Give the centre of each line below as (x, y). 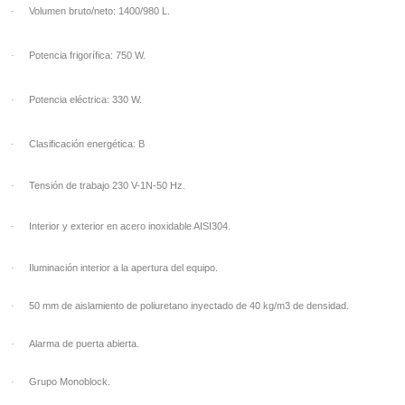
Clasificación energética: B (87, 144)
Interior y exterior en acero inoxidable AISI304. (130, 226)
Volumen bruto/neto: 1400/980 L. (99, 11)
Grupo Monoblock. (70, 381)
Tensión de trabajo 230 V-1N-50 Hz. (107, 185)
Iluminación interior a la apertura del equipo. (123, 268)
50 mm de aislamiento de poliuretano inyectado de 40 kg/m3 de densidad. (189, 306)
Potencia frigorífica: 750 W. (87, 55)
